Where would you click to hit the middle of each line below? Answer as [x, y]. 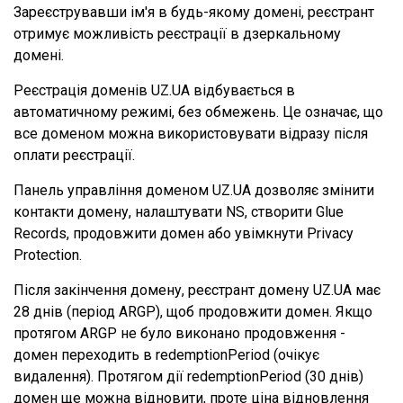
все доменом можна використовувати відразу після [191, 134]
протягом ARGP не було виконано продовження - [179, 333]
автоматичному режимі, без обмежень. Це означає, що [198, 112]
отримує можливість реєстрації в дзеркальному [177, 34]
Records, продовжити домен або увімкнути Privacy [184, 233]
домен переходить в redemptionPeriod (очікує [166, 355]
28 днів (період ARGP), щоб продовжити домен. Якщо [193, 312]
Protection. [48, 255]
